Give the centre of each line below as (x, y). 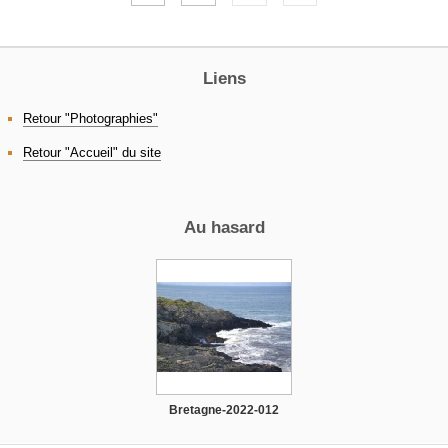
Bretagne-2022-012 (223, 409)
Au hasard (224, 227)
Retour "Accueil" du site (92, 152)
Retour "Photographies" (90, 118)
